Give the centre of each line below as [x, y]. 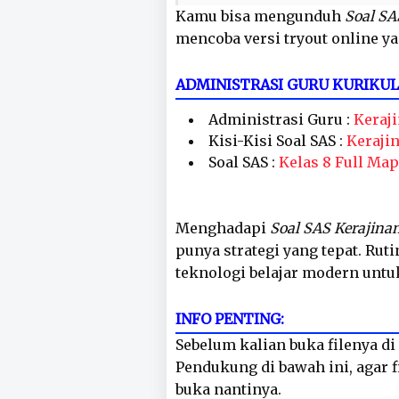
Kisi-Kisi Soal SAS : [277, 141]
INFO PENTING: [230, 319]
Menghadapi [223, 228]
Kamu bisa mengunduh [260, 16]
